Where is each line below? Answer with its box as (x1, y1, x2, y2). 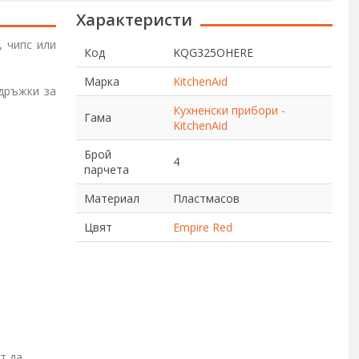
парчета (84, 162, 130, 177)
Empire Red (173, 220, 233, 235)
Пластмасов (173, 191, 240, 206)
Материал (84, 191, 140, 206)
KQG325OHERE (173, 45, 254, 60)
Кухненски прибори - (173, 103, 286, 118)
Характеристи (76, 9, 193, 30)
